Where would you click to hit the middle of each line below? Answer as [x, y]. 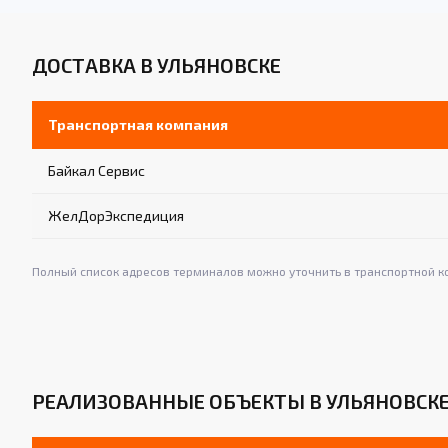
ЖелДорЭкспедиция [116, 216]
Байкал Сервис [96, 171]
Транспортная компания [138, 125]
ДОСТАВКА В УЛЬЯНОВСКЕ [156, 65]
